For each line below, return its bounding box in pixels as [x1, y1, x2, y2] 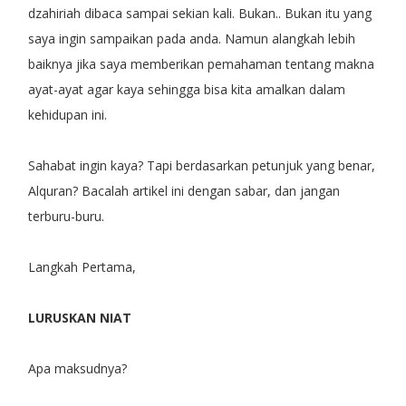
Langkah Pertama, [27, 257, 136, 275]
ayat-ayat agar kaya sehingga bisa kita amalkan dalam [27, 80, 345, 98]
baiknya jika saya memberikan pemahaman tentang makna [27, 54, 374, 72]
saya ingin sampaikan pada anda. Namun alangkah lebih [27, 29, 355, 47]
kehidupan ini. [27, 105, 107, 123]
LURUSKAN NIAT [27, 308, 131, 326]
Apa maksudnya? [27, 359, 127, 377]
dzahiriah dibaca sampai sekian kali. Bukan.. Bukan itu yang [27, 4, 372, 22]
